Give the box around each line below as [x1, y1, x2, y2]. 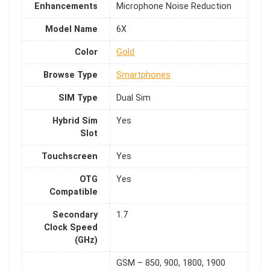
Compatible [49, 187, 98, 198]
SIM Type [58, 93, 98, 104]
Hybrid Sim [52, 116, 98, 127]
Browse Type [43, 70, 98, 81]
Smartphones [116, 70, 171, 81]
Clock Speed [44, 222, 98, 233]
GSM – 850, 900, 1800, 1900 [116, 258, 225, 269]
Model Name [45, 24, 98, 35]
